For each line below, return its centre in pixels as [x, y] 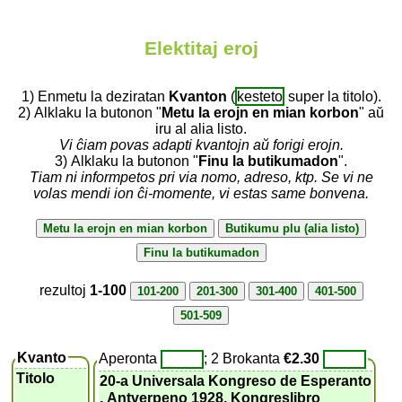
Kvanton [197, 96]
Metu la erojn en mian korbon [260, 112]
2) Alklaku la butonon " [90, 112]
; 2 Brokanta [244, 358]
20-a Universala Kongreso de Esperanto [236, 380]
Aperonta [130, 358]
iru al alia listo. [201, 128]
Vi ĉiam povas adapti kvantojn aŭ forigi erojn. [201, 144]
